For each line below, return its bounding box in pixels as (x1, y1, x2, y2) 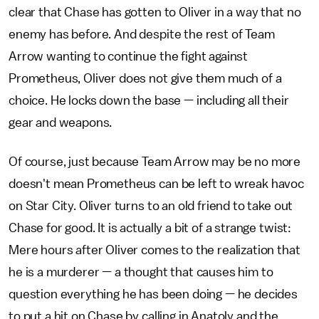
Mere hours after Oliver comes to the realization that (9, 243, 300, 256)
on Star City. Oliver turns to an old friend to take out (9, 199, 293, 212)
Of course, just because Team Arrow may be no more (9, 155, 301, 168)
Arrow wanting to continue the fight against (9, 49, 249, 63)
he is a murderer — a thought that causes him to (9, 265, 273, 278)
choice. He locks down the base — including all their (9, 93, 289, 107)
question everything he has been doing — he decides (9, 287, 298, 300)
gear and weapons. (9, 115, 115, 129)
